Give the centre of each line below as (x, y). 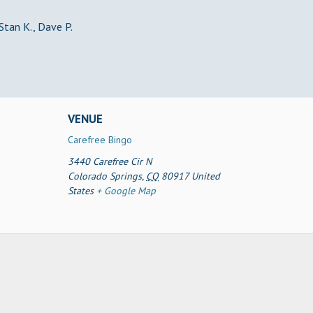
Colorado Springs (105, 176)
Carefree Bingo (100, 140)
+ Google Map (126, 191)
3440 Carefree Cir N (110, 161)
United (206, 176)
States (81, 191)
